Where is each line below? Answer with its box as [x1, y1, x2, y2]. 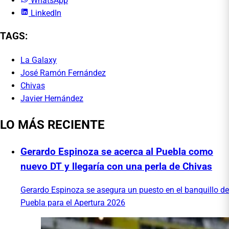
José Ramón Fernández [20, 67, 106, 78]
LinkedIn [31, 8, 61, 18]
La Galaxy [20, 55, 57, 65]
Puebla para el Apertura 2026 [20, 198, 125, 208]
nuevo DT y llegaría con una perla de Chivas [20, 161, 212, 172]
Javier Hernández [20, 93, 83, 103]
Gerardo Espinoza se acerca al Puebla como [20, 146, 213, 157]
